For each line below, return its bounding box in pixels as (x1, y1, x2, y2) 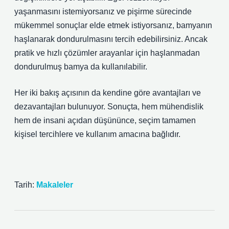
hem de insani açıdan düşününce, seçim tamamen (14, 116, 196, 125)
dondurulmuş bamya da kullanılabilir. (14, 62, 147, 71)
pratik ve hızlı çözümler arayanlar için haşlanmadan (14, 49, 200, 57)
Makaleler (36, 180, 73, 189)
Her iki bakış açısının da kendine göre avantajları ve (14, 88, 201, 97)
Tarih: (14, 180, 36, 189)
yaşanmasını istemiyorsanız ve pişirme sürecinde (14, 7, 192, 16)
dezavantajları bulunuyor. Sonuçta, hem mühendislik (14, 102, 203, 111)
